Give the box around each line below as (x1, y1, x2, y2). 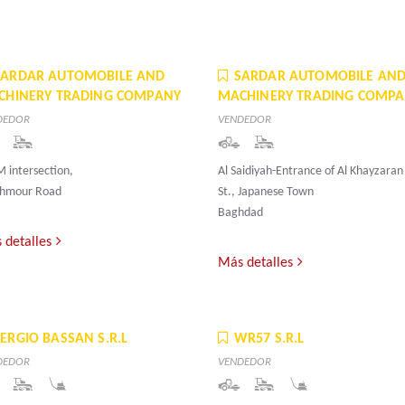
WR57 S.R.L (233, 332, 305, 347)
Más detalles (217, 256, 293, 271)
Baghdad (217, 206, 263, 221)
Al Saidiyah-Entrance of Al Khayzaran (217, 165, 403, 179)
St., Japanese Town (217, 185, 314, 200)
